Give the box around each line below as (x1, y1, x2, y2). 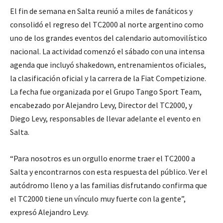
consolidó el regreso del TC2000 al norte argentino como (10, 19, 204, 30)
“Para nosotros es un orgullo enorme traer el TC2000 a (10, 153, 195, 164)
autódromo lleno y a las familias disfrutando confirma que (10, 180, 207, 191)
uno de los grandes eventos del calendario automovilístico (10, 33, 207, 43)
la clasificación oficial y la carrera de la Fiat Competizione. (10, 73, 206, 84)
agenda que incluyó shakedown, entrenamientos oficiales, (10, 60, 206, 70)
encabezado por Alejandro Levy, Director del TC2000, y (10, 100, 192, 111)
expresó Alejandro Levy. (10, 207, 89, 218)
